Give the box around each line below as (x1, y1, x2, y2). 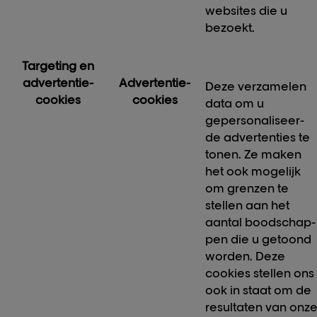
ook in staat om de (205, 283, 312, 298)
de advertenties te (205, 130, 311, 145)
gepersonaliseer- (205, 113, 305, 128)
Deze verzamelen (205, 79, 307, 94)
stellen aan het (205, 198, 290, 213)
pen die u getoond (205, 232, 312, 247)
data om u (205, 96, 265, 111)
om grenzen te (205, 181, 289, 196)
